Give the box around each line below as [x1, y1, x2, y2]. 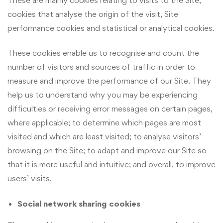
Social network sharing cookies [17, 198, 140, 209]
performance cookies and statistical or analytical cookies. [7, 22, 215, 33]
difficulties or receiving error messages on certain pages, [7, 104, 213, 114]
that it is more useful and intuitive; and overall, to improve [7, 159, 216, 170]
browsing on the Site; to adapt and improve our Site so [7, 145, 207, 156]
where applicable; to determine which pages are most [7, 117, 201, 128]
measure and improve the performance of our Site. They [7, 76, 211, 86]
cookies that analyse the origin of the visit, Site [7, 8, 178, 19]
